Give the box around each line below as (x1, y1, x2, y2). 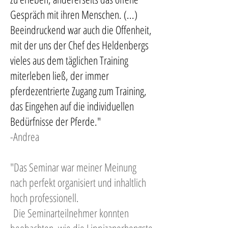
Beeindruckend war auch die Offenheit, (10, 22, 152, 37)
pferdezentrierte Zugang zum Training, (10, 83, 147, 98)
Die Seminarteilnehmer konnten (10, 205, 129, 220)
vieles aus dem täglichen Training (10, 52, 128, 68)
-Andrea (10, 129, 39, 144)
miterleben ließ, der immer (10, 68, 109, 83)
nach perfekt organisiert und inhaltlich (10, 175, 146, 190)
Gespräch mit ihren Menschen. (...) (10, 7, 137, 22)
